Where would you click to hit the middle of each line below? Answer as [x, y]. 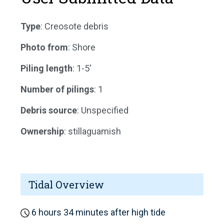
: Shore [82, 47]
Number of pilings [57, 89]
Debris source [49, 110]
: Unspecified [103, 110]
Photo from [44, 47]
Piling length [46, 68]
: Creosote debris [74, 26]
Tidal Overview [66, 185]
